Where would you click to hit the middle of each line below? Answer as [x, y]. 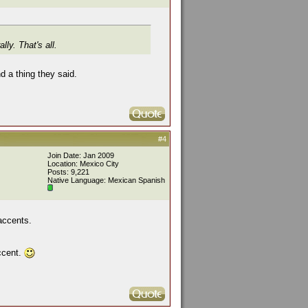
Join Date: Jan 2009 [81, 155]
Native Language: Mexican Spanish [106, 180]
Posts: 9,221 [68, 172]
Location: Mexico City [83, 164]
